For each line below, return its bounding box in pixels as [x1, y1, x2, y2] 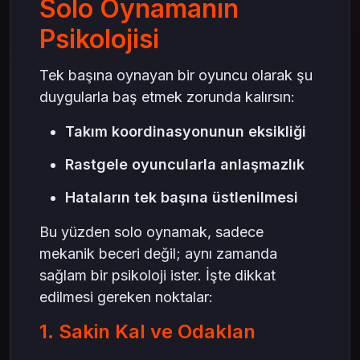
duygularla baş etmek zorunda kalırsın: [39, 88, 295, 106]
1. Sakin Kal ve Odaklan [39, 320, 256, 344]
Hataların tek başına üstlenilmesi [65, 189, 298, 207]
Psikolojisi [39, 23, 159, 55]
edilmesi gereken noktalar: [39, 288, 213, 306]
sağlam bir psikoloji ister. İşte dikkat [39, 267, 276, 284]
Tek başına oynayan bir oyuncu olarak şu [39, 67, 313, 84]
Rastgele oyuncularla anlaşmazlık [65, 156, 305, 174]
